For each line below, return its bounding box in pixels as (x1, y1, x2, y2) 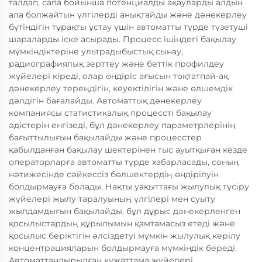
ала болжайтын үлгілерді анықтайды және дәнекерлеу (9, 9, 247, 20)
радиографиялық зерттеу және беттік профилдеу (9, 58, 224, 69)
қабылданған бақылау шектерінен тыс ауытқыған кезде (9, 144, 247, 155)
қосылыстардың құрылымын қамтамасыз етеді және (9, 218, 235, 229)
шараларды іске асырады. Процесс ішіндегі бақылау (9, 34, 236, 44)
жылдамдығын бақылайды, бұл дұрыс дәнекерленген (9, 206, 240, 216)
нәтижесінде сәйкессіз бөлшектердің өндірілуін (9, 169, 219, 180)
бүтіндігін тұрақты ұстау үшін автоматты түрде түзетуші (9, 22, 248, 32)
